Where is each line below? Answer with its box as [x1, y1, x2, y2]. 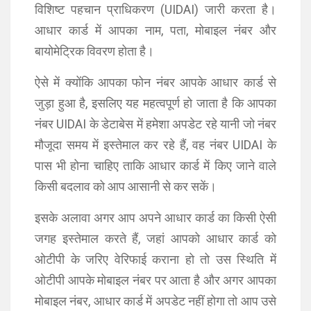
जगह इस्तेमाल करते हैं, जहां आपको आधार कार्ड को [35, 231, 276, 246]
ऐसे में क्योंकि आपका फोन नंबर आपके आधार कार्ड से [35, 75, 276, 90]
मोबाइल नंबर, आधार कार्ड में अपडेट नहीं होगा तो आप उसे [35, 294, 276, 308]
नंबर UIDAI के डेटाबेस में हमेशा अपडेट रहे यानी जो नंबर [35, 117, 276, 131]
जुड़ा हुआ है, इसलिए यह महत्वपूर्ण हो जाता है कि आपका [35, 96, 276, 110]
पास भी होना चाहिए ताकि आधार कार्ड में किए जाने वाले [35, 158, 276, 173]
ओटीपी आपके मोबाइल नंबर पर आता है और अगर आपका [35, 273, 276, 287]
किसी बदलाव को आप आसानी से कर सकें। [35, 179, 217, 194]
